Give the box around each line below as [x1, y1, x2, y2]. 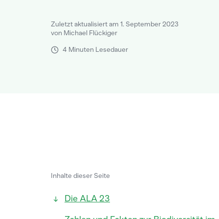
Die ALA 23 [65, 193, 110, 204]
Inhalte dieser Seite [51, 172, 110, 180]
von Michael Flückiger [51, 29, 117, 37]
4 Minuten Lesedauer [63, 45, 128, 54]
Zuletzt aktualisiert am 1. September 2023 [51, 20, 178, 28]
